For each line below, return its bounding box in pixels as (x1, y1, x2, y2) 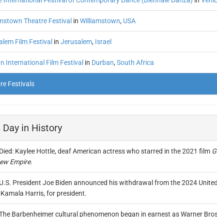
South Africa (116, 59, 154, 66)
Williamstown (79, 17, 120, 25)
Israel (94, 38, 111, 46)
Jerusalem (60, 38, 92, 46)
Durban (91, 59, 114, 66)
